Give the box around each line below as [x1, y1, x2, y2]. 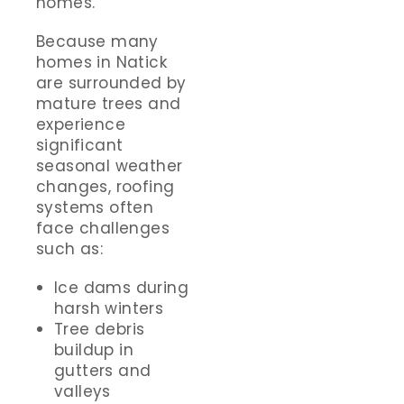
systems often [36, 197, 154, 219]
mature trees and [36, 93, 181, 115]
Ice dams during [54, 277, 188, 299]
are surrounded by [36, 72, 187, 95]
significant [36, 134, 124, 157]
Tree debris [54, 318, 145, 341]
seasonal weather [36, 155, 183, 178]
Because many [36, 31, 159, 53]
